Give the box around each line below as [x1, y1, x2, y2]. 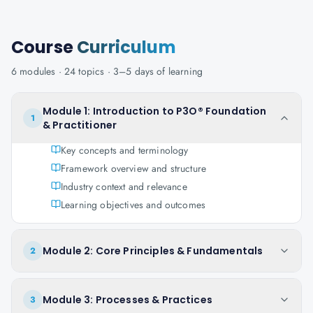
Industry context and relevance [61, 180, 187, 194]
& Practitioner [43, 118, 117, 132]
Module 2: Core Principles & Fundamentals [43, 244, 263, 258]
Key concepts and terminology [61, 143, 189, 157]
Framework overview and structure [61, 161, 207, 175]
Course [11, 36, 78, 59]
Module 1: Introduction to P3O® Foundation [43, 104, 267, 118]
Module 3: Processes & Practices [43, 293, 212, 307]
